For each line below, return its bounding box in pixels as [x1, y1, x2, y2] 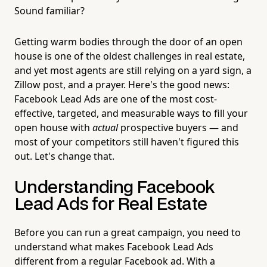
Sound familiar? [14, 4, 85, 17]
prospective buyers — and [118, 120, 238, 134]
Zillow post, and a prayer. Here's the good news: [14, 77, 229, 91]
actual [92, 120, 118, 134]
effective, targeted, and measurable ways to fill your [14, 106, 248, 120]
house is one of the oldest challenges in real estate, [14, 49, 245, 63]
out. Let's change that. [14, 149, 114, 163]
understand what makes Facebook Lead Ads [14, 240, 213, 253]
